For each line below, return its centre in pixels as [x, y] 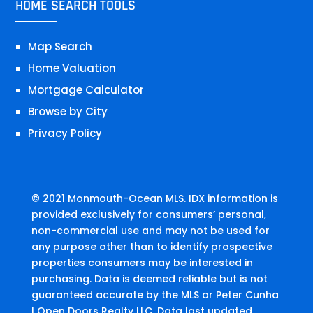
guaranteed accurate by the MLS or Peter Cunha [155, 295]
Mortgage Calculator [86, 90]
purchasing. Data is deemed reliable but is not [149, 279]
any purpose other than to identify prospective [152, 247]
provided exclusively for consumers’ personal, [148, 215]
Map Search [60, 47]
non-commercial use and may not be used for [150, 231]
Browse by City [68, 112]
